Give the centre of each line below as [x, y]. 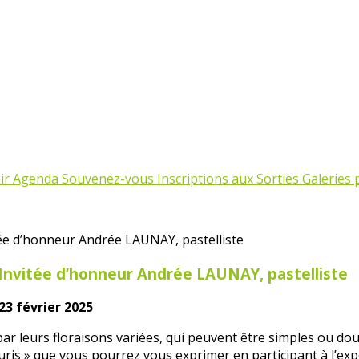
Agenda [37, 179]
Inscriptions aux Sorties [230, 179]
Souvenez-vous [109, 179]
